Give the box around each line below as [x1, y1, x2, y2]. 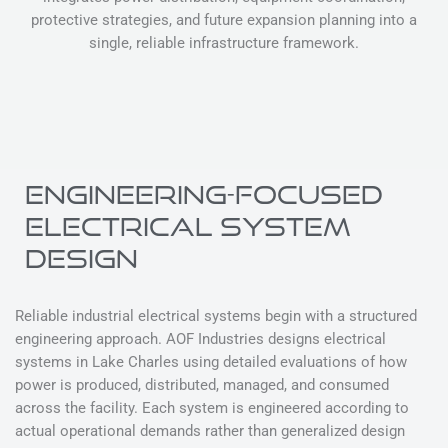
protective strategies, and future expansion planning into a [31, 11, 417, 30]
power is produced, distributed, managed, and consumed [15, 375, 389, 394]
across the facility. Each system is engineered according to [15, 398, 409, 417]
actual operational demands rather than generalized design [15, 421, 405, 440]
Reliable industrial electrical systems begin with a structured [15, 306, 417, 325]
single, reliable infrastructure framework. [89, 34, 359, 53]
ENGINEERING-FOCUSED [25, 179, 383, 209]
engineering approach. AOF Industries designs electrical [15, 329, 386, 348]
